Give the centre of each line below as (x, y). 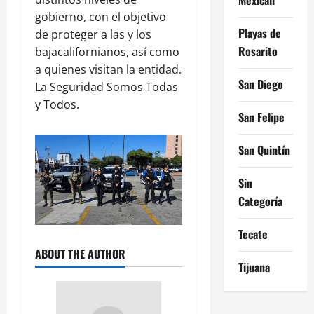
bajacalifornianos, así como (107, 52)
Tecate (253, 234)
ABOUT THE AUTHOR (80, 253)
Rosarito (258, 51)
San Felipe (261, 117)
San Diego (260, 84)
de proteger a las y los (93, 34)
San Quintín (264, 150)
